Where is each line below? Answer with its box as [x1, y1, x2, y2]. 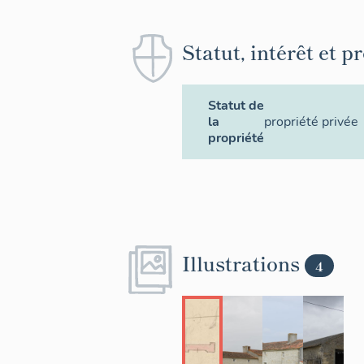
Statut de [208, 97, 264, 115]
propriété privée [264, 113, 358, 131]
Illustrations [182, 249, 305, 277]
